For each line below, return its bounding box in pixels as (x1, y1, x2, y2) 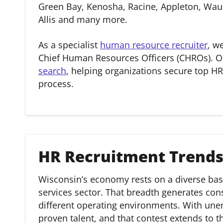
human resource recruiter (100, 39, 208, 51)
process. (38, 78, 74, 90)
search (38, 65, 66, 77)
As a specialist (38, 39, 100, 51)
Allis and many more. (38, 13, 127, 25)
